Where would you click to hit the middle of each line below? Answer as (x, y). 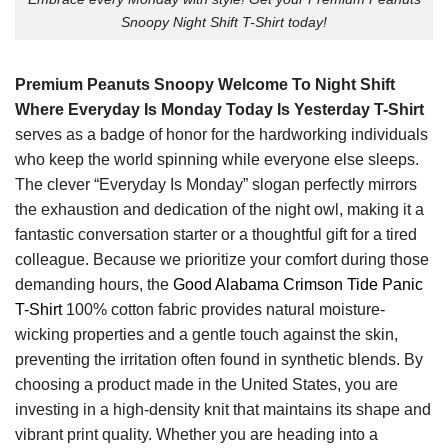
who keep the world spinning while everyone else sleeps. (217, 159)
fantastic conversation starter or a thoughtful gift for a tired (216, 234)
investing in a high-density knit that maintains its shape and (223, 409)
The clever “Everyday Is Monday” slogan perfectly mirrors (216, 184)
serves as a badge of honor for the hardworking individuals (221, 134)
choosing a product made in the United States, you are (206, 384)
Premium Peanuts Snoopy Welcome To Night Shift (205, 84)
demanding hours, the (94, 284)
